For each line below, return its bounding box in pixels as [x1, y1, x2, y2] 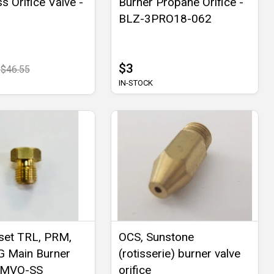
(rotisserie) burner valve [118, 246, 240, 261]
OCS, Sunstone [118, 229, 194, 244]
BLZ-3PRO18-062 [118, 11, 212, 26]
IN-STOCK [118, 78, 153, 87]
